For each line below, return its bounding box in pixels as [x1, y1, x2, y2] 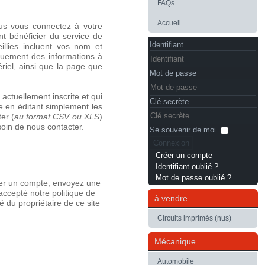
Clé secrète [150, 97, 189, 106]
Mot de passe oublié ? [156, 173, 231, 183]
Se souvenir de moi [150, 125, 216, 134]
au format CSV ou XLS [14, 112, 100, 122]
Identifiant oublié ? [156, 162, 218, 172]
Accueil [157, 19, 181, 27]
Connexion [153, 138, 189, 148]
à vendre [154, 193, 188, 203]
